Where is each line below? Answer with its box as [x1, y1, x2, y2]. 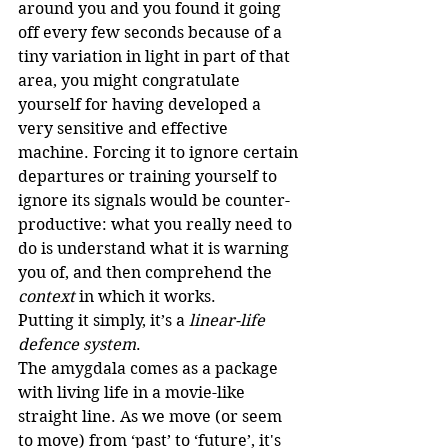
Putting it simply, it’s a [18, 311, 189, 331]
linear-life [189, 311, 269, 331]
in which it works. [75, 287, 216, 307]
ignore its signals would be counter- [18, 191, 290, 211]
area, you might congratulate [18, 71, 244, 91]
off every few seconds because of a [18, 23, 286, 43]
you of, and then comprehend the [18, 263, 276, 283]
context [18, 287, 75, 307]
